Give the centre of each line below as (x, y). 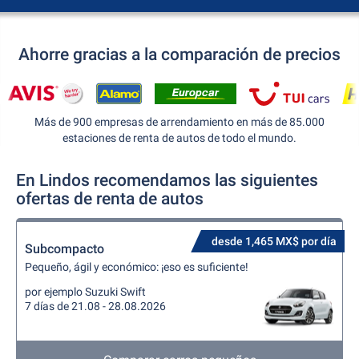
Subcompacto (65, 249)
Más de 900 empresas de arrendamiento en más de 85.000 (179, 122)
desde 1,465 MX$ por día (274, 241)
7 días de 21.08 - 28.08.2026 (95, 306)
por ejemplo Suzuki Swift (85, 292)
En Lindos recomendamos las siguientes (167, 180)
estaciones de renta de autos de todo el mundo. (179, 138)
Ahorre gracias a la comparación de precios (179, 54)
